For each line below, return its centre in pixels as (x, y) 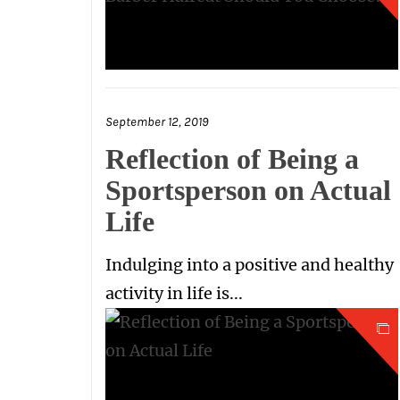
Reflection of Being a (232, 159)
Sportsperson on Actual (248, 190)
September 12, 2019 (157, 122)
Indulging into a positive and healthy (250, 265)
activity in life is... (174, 293)
